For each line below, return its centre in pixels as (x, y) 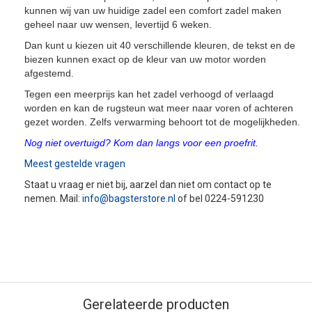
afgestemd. (49, 73)
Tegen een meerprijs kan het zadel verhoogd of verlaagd (149, 94)
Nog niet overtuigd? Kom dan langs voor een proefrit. (141, 143)
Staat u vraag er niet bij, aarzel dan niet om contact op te (148, 185)
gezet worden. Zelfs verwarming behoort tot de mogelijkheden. (162, 122)
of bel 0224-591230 (220, 198)
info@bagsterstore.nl (129, 198)
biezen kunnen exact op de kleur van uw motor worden (145, 59)
